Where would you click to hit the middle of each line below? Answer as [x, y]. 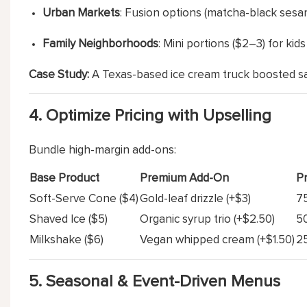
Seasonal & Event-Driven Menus [163, 281]
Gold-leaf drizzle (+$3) [195, 199]
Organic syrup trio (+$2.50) [207, 219]
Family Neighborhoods [101, 44]
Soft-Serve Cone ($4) [84, 199]
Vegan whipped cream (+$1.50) [217, 240]
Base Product [64, 178]
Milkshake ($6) [66, 240]
